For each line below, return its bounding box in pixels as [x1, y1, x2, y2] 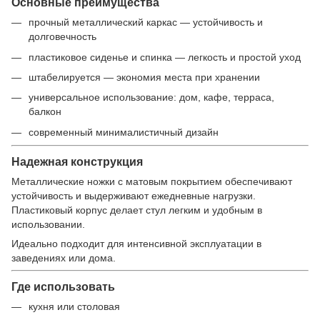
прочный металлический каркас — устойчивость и [29, 16, 263, 29]
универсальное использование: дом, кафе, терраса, [29, 91, 274, 104]
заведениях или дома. [11, 251, 116, 264]
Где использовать [11, 279, 115, 293]
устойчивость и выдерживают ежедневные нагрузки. [11, 189, 256, 201]
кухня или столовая [29, 300, 120, 312]
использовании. [11, 218, 85, 230]
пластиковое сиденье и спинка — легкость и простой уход [29, 51, 301, 63]
